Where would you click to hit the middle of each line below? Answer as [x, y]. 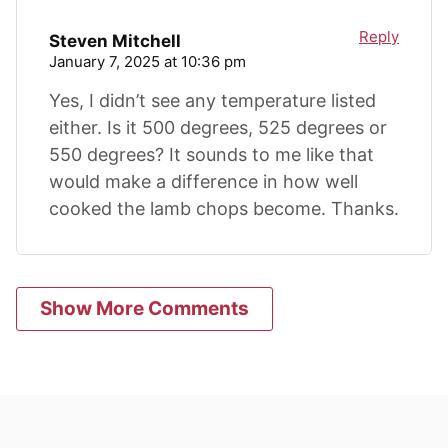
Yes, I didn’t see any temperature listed [212, 100]
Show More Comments [144, 308]
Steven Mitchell [115, 40]
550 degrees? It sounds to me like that [211, 154]
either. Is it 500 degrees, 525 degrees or [218, 127]
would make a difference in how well [203, 181]
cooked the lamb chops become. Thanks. [224, 208]
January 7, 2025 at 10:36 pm [147, 61]
